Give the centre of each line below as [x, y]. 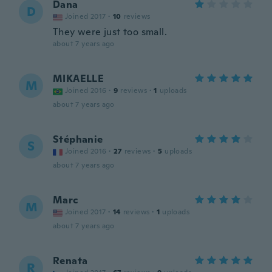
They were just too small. [110, 32]
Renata [70, 261]
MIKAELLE [79, 79]
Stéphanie [78, 139]
